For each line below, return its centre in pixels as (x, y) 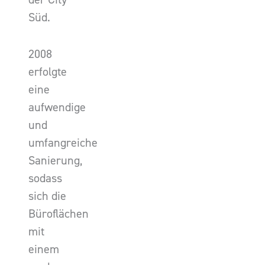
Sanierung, (55, 160)
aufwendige (57, 107)
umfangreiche (63, 143)
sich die (47, 196)
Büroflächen (59, 214)
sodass (45, 178)
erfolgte (48, 72)
